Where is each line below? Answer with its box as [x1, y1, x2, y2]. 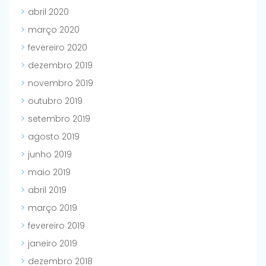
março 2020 [28, 24, 80, 36]
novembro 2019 [28, 77, 93, 90]
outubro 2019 [28, 95, 83, 107]
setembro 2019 [28, 113, 90, 125]
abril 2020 [28, 6, 69, 18]
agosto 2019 [28, 131, 80, 143]
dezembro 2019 [28, 59, 93, 72]
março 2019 [28, 202, 77, 214]
